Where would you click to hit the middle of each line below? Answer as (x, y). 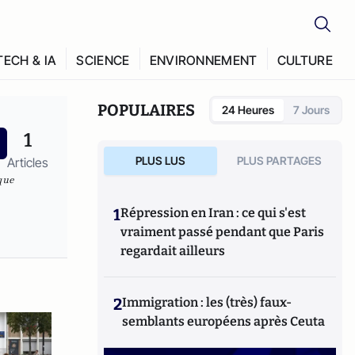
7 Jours (311, 110)
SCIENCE (103, 60)
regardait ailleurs (173, 251)
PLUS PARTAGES (280, 160)
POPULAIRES (147, 110)
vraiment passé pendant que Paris (223, 232)
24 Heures (248, 110)
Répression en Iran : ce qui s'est (214, 213)
